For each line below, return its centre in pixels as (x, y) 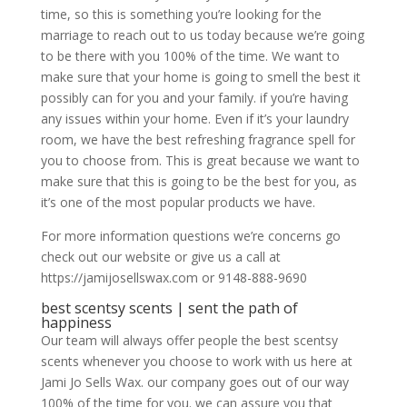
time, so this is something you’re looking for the (181, 14)
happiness (76, 322)
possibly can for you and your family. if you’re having (194, 97)
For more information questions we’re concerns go (190, 235)
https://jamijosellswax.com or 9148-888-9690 (174, 277)
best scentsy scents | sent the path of (169, 308)
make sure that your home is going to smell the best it (200, 76)
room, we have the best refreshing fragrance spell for (198, 139)
